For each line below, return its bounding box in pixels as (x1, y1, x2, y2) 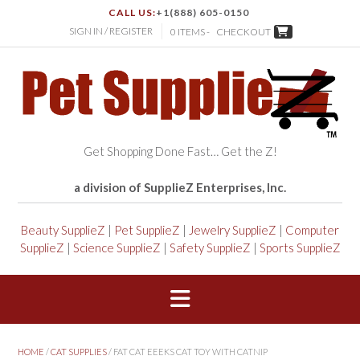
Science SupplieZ (72, 240, 161, 256)
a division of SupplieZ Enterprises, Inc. (74, 180, 286, 195)
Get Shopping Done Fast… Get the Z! (83, 144, 277, 159)
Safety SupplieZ (169, 240, 251, 256)
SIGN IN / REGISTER (69, 25, 153, 38)
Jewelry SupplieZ (189, 223, 276, 238)
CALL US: (108, 6, 156, 19)
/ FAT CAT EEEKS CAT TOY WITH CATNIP (107, 346, 268, 357)
